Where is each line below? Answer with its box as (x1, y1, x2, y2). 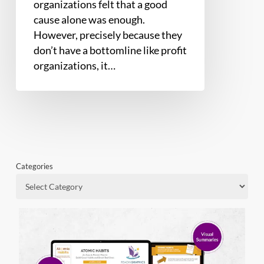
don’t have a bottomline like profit (33, 43, 187, 57)
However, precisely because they (33, 28, 182, 41)
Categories (15, 161, 53, 171)
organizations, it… (33, 58, 115, 72)
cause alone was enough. (33, 12, 145, 26)
